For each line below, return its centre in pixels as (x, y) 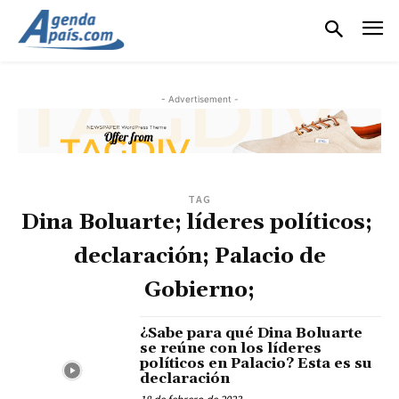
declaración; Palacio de (199, 257)
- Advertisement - (199, 98)
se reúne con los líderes (231, 349)
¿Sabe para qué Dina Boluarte (252, 334)
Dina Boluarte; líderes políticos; (199, 223)
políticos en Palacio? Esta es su (256, 364)
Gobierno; (199, 291)
